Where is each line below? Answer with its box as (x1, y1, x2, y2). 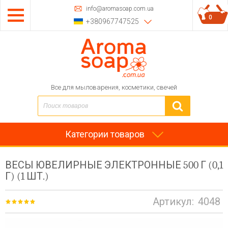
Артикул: (153, 195, 194, 208)
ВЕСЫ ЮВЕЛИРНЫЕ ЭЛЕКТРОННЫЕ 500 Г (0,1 (5, 159, 223, 171)
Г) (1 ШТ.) (5, 170, 49, 182)
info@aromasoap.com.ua (86, 5, 154, 12)
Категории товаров (65, 129, 145, 139)
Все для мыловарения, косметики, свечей (51, 83, 177, 91)
